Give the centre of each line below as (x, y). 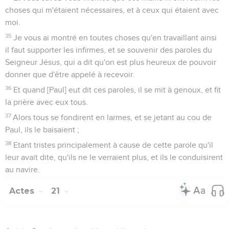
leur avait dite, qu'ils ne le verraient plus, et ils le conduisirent (114, 157)
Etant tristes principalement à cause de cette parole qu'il (113, 145)
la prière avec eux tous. (47, 102)
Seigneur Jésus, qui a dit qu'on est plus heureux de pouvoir (111, 62)
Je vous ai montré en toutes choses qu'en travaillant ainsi (115, 38)
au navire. (22, 169)
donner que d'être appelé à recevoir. (70, 74)
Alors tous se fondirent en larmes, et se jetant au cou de (112, 117)
